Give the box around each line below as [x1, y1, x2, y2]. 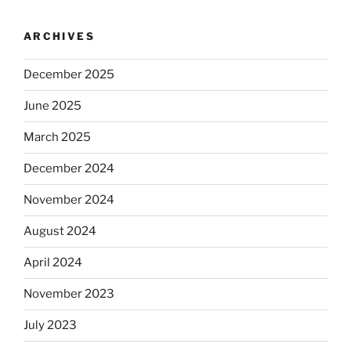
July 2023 [24, 318, 77, 333]
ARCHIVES [24, 30, 95, 43]
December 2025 [24, 67, 114, 82]
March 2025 [24, 130, 91, 145]
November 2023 [24, 287, 114, 302]
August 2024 [24, 224, 96, 239]
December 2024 [24, 161, 114, 176]
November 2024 [24, 193, 114, 208]
